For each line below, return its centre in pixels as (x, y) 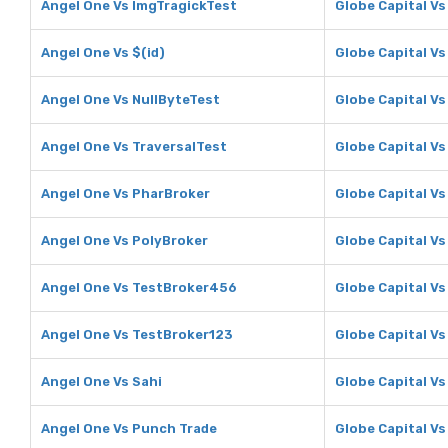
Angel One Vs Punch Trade (129, 428)
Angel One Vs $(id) (103, 52)
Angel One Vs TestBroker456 (139, 287)
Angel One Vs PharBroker (125, 193)
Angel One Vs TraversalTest (134, 146)
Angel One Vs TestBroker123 (137, 334)
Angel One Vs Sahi (101, 381)
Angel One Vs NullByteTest (130, 99)
